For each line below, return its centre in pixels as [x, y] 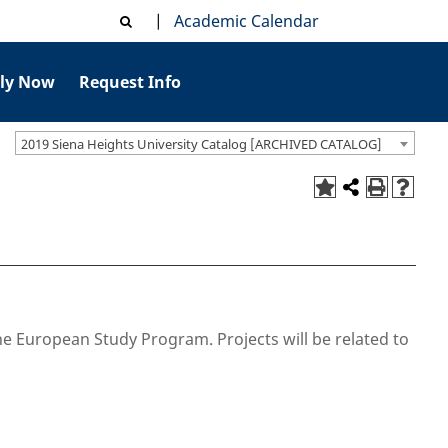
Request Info [130, 82]
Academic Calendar [242, 21]
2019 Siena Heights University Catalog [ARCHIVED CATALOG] [201, 143]
